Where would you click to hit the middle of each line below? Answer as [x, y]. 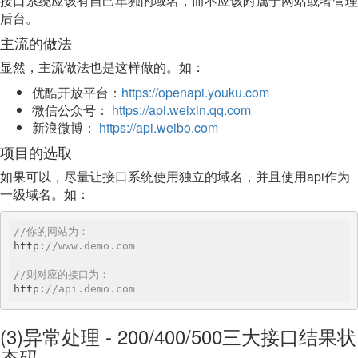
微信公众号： [72, 110]
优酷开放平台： [77, 92]
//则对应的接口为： [62, 274]
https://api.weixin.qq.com [181, 110]
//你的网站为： [51, 231]
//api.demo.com [90, 289]
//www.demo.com [90, 246]
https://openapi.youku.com [195, 92]
